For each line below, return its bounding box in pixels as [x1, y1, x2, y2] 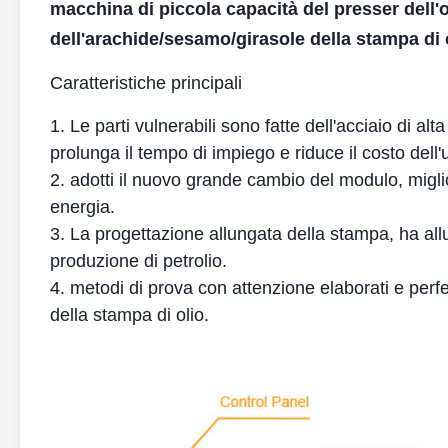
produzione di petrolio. [50, 251, 227, 271]
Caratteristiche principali [50, 73, 242, 93]
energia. [50, 197, 115, 217]
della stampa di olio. [50, 305, 209, 325]
